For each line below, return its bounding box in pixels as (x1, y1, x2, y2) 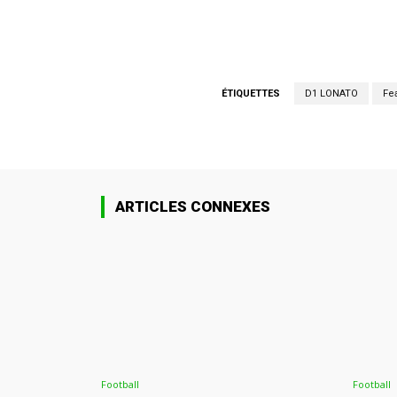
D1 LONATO (304, 88, 358, 100)
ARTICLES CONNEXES (115, 198, 270, 216)
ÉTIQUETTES (221, 88, 280, 100)
